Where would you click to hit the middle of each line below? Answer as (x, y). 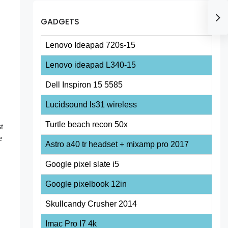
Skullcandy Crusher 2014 (91, 204)
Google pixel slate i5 (82, 164)
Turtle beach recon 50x (87, 125)
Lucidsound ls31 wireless (91, 105)
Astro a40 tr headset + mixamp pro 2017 (117, 145)
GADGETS (60, 21)
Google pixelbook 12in (86, 184)
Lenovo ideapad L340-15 (91, 65)
